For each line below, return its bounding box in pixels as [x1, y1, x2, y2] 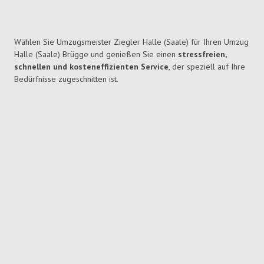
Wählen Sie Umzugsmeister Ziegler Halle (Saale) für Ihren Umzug [14, 37, 249, 48]
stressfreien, [178, 49, 226, 60]
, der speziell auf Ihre [169, 61, 245, 72]
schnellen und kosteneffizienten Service [14, 61, 169, 72]
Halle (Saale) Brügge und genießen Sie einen [14, 49, 178, 60]
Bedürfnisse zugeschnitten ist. [14, 74, 118, 85]
